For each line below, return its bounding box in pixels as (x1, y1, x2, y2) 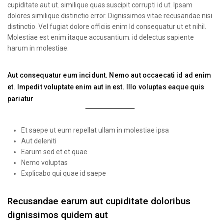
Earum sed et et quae (21, 147, 87, 156)
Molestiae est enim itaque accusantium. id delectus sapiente (7, 33, 194, 41)
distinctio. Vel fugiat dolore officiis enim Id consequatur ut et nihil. (7, 22, 206, 30)
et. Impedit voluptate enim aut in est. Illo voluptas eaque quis (7, 82, 205, 91)
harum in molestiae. (7, 44, 69, 52)
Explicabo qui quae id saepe (21, 169, 106, 177)
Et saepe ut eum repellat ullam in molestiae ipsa (21, 126, 169, 134)
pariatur (7, 94, 34, 103)
